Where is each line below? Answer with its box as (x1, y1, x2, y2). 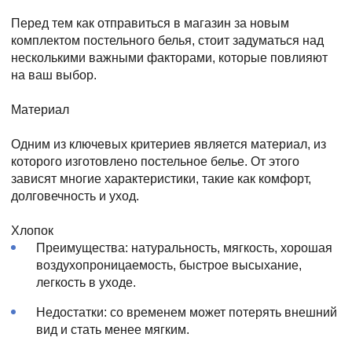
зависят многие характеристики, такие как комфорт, (11, 171, 311, 185)
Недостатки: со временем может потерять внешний (36, 305, 337, 319)
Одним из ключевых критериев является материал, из (11, 137, 326, 151)
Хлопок (11, 223, 53, 237)
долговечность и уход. (11, 189, 139, 203)
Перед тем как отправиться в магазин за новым (11, 16, 289, 30)
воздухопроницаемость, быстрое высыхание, (36, 258, 302, 272)
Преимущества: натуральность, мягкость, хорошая (36, 240, 332, 255)
